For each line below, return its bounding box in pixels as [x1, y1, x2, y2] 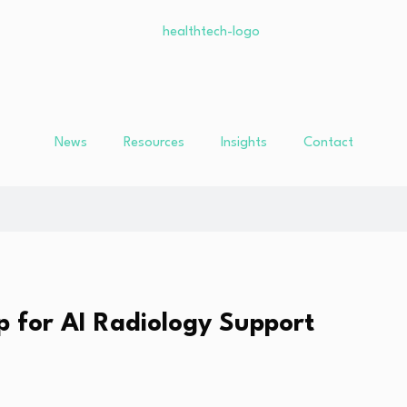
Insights [220, 136, 267, 151]
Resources [123, 136, 184, 151]
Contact [303, 136, 353, 151]
